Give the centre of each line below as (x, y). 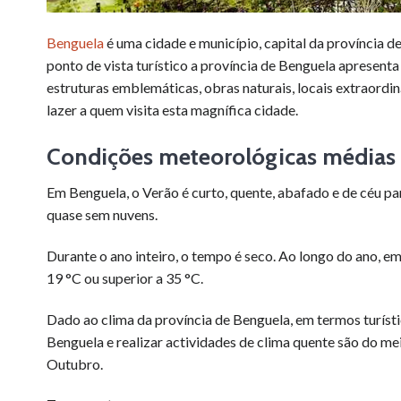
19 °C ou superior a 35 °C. (125, 277)
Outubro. (75, 363)
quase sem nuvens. (102, 215)
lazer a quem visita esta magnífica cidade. (172, 110)
